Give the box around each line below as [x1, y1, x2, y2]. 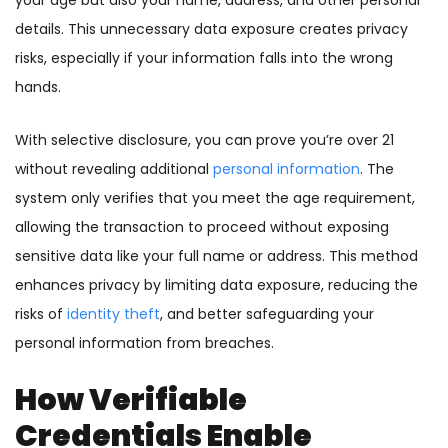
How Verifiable [15, 379, 247, 422]
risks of [15, 304, 67, 325]
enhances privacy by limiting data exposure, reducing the [15, 275, 418, 296]
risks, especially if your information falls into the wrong [15, 48, 393, 69]
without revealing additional [15, 159, 213, 180]
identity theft [67, 304, 160, 325]
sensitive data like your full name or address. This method [15, 246, 418, 267]
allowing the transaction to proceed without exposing [15, 217, 389, 238]
